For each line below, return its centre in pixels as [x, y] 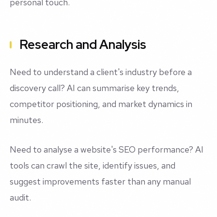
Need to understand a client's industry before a [101, 72]
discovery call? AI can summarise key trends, [94, 88]
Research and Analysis [83, 45]
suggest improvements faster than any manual [100, 182]
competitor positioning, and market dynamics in [101, 104]
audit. [20, 198]
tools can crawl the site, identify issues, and [93, 166]
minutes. [26, 120]
